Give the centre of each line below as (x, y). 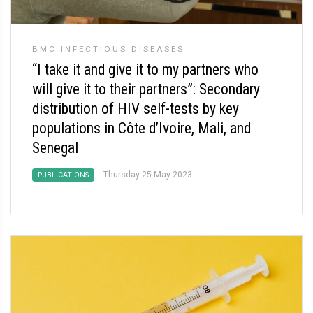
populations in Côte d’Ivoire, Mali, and (141, 128)
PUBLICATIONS (63, 175)
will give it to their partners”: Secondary (146, 89)
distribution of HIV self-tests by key (136, 109)
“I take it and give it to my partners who (145, 70)
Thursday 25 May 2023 (148, 175)
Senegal (55, 148)
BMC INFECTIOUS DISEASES (108, 49)
